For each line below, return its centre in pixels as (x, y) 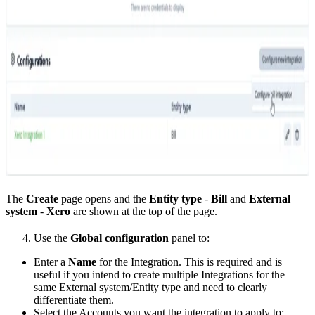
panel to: (189, 238)
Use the (52, 238)
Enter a (51, 262)
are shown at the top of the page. (144, 211)
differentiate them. (74, 300)
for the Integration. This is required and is (189, 262)
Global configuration (120, 238)
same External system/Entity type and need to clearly (150, 287)
